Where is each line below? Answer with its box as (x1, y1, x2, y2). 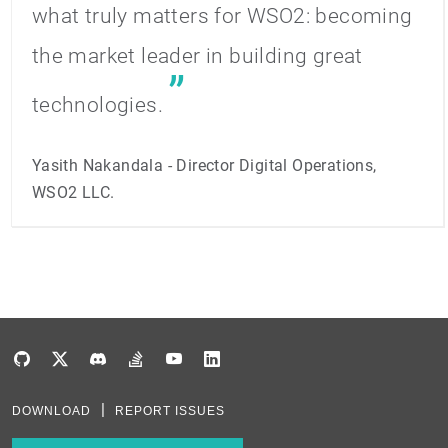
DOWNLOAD (12, 404, 91, 419)
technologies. (31, 93, 164, 118)
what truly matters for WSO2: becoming (31, 4, 413, 29)
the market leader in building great (31, 44, 363, 69)
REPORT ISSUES (115, 404, 225, 419)
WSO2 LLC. (31, 183, 115, 203)
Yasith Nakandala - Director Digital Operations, (31, 156, 377, 176)
